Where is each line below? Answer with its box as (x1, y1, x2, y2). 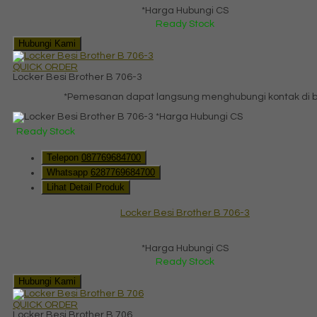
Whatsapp (47, 166, 91, 178)
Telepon (47, 151, 81, 163)
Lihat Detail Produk (47, 181, 125, 192)
